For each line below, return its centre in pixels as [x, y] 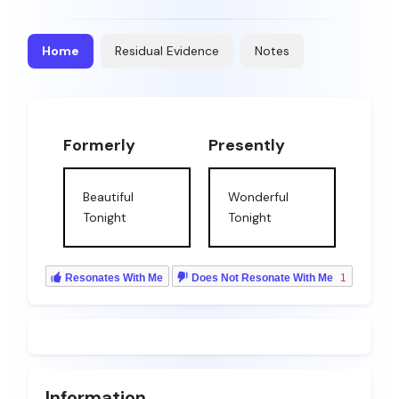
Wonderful [258, 196]
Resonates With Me [114, 277]
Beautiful [108, 196]
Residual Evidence [167, 50]
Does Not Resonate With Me [262, 277]
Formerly [99, 145]
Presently [247, 145]
